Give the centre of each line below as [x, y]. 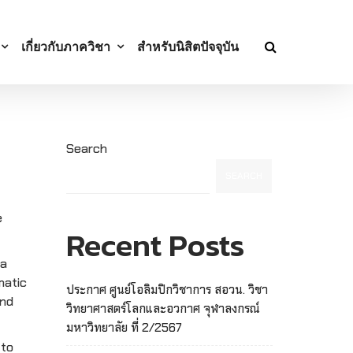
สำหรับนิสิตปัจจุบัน [188, 47]
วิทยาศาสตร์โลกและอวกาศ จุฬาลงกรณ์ [163, 308]
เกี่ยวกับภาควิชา [66, 47]
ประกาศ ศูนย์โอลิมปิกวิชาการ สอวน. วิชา [167, 290]
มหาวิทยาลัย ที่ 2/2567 [124, 327]
